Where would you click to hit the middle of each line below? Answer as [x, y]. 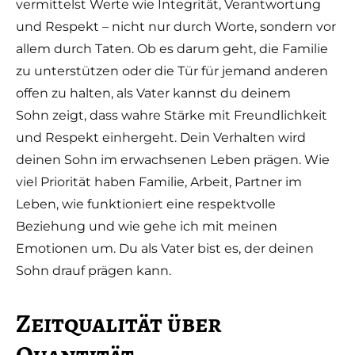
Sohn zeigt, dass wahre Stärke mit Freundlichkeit [172, 115]
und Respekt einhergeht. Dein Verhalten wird [161, 137]
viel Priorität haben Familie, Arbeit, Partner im [159, 182]
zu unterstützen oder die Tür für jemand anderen [172, 71]
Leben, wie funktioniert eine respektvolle [146, 204]
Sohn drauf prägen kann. [94, 271]
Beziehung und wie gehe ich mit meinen [147, 226]
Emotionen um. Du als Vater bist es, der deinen [165, 248]
